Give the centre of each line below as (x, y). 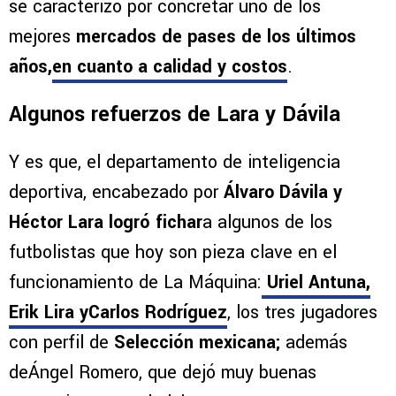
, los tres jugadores (302, 312)
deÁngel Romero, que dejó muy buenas (163, 372)
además (314, 342)
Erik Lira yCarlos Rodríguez (118, 312)
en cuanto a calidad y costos (170, 66)
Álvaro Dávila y (283, 192)
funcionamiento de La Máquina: (135, 282)
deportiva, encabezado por (116, 192)
